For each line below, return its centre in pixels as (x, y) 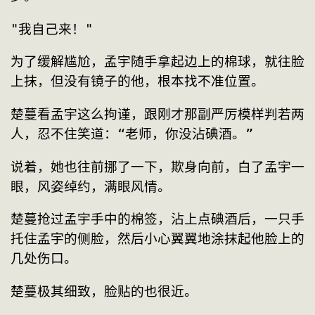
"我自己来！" (52, 29)
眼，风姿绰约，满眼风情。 (91, 186)
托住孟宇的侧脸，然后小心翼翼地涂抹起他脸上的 (157, 239)
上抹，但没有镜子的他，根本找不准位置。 (137, 82)
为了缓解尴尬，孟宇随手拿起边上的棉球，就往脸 (157, 62)
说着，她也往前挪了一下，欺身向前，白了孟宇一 (157, 167)
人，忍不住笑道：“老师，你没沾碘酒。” (132, 134)
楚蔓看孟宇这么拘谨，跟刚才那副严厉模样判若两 (157, 114)
